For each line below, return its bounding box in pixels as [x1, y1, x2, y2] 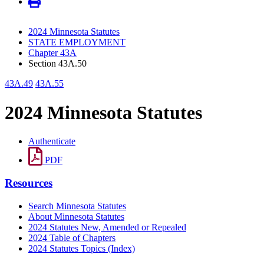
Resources [5, 176, 52, 189]
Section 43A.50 [28, 58, 87, 69]
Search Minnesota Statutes [28, 200, 126, 211]
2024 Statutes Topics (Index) [28, 243, 135, 253]
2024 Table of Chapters [28, 232, 115, 243]
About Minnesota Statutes [28, 211, 124, 222]
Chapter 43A [28, 48, 77, 58]
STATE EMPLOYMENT [28, 37, 126, 48]
